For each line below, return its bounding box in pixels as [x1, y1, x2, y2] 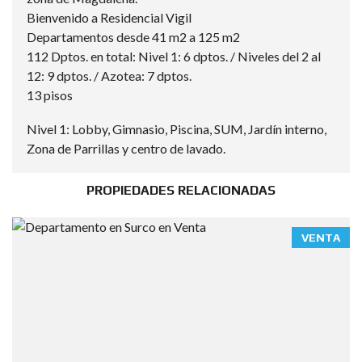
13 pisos [27, 87, 73, 103]
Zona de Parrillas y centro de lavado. [27, 141, 225, 156]
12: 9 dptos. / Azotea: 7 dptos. [27, 68, 192, 83]
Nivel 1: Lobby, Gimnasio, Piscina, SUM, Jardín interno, [27, 121, 326, 137]
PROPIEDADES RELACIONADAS [86, 183, 276, 198]
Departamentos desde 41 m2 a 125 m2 [27, 29, 240, 44]
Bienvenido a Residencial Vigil [27, 10, 192, 25]
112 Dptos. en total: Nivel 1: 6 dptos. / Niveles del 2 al [27, 48, 321, 64]
